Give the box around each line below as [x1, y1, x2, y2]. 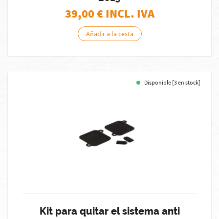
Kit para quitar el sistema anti [39, 205, 180, 217]
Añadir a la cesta [86, 29, 133, 38]
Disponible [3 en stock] [144, 79, 200, 86]
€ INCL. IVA [96, 6, 154, 21]
